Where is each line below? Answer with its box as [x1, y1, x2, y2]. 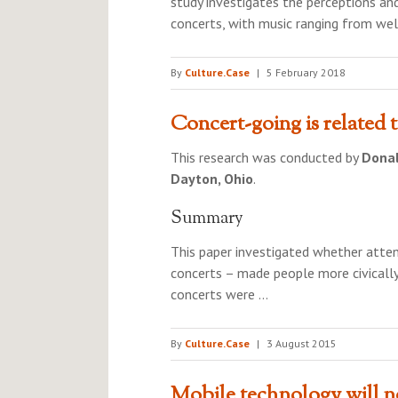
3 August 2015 [267, 337, 337, 350]
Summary [171, 206, 243, 232]
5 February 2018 [267, 66, 346, 79]
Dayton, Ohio [171, 170, 253, 187]
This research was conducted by [171, 148, 362, 166]
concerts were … [171, 285, 268, 303]
